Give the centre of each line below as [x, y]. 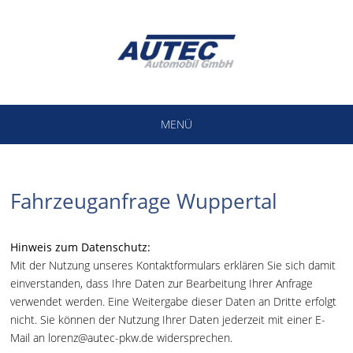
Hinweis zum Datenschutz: [81, 247]
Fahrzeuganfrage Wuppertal [144, 201]
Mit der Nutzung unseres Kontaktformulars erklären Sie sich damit [173, 265]
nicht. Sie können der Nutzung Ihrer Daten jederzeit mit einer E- [168, 320]
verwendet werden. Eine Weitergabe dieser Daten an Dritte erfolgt [174, 301]
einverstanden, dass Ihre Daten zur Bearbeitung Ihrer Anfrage [162, 283]
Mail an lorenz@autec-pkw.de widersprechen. [122, 338]
